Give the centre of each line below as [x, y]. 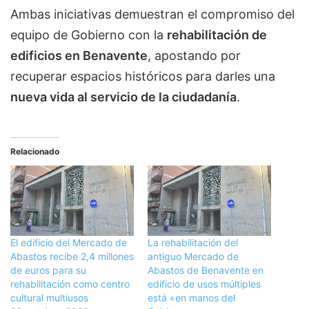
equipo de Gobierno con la [89, 35]
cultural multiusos [49, 298]
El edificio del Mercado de [69, 243]
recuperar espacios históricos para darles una [143, 77]
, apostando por [194, 56]
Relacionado [35, 152]
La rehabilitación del [193, 243]
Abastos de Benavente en [206, 270]
